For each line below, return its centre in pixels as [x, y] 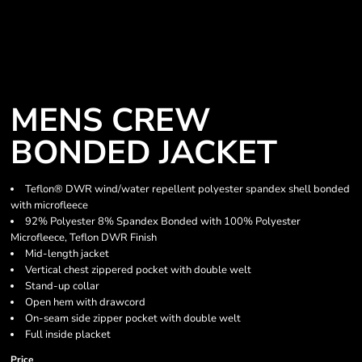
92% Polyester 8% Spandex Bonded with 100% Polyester [163, 221]
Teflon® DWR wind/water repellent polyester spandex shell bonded [187, 189]
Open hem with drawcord [85, 302]
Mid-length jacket [67, 254]
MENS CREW [111, 120]
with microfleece [49, 205]
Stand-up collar [62, 286]
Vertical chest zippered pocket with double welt [138, 270]
